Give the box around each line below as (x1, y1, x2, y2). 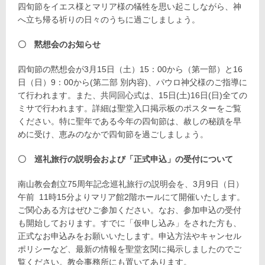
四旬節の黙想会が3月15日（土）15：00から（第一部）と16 (18, 64, 243, 74)
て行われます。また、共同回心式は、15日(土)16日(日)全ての (18, 90, 247, 100)
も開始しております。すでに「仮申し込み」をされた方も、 (18, 218, 241, 228)
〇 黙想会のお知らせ (18, 39, 101, 49)
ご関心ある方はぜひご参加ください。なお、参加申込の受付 (18, 205, 241, 215)
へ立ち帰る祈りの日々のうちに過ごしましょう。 (18, 14, 200, 24)
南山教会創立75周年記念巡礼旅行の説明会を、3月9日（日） (18, 179, 244, 189)
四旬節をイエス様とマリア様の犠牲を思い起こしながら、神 (18, 1, 241, 11)
